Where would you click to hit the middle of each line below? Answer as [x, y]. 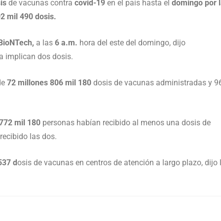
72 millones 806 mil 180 [50, 83]
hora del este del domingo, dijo [131, 43]
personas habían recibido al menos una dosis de [126, 123]
